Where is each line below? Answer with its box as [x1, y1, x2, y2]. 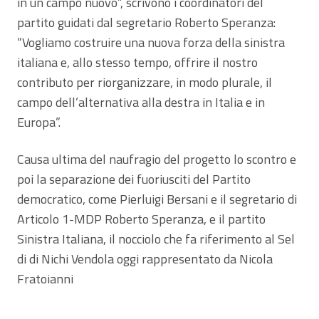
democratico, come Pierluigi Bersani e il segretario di [17, 189, 297, 209]
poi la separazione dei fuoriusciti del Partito [17, 169, 251, 189]
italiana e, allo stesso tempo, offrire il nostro [17, 52, 258, 72]
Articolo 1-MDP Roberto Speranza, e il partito [17, 209, 266, 229]
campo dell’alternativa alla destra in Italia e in [17, 92, 265, 112]
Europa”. [17, 112, 61, 132]
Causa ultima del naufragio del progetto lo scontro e [17, 149, 296, 169]
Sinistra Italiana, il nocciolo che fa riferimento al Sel [17, 229, 295, 249]
